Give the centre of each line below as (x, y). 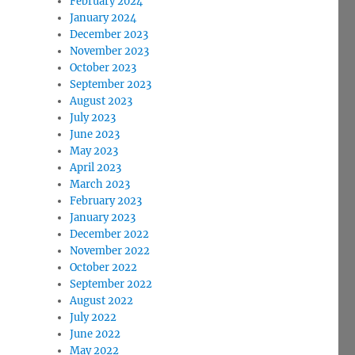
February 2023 (106, 201)
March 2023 (100, 184)
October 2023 (103, 68)
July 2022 (94, 317)
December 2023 (109, 34)
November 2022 (110, 251)
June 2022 (95, 334)
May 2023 (94, 151)
